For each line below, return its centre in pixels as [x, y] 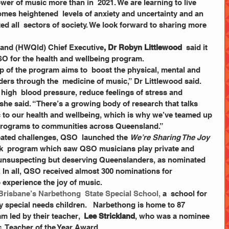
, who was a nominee [173, 216]
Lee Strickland [109, 216]
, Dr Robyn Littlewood [143, 47]
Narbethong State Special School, [100, 193]
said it [196, 47]
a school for [186, 193]
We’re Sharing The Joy [170, 137]
